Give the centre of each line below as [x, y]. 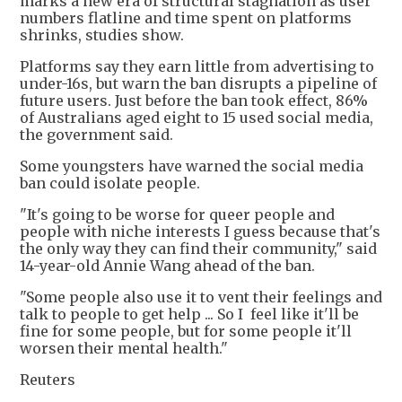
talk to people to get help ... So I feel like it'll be [189, 315]
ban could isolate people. [110, 184]
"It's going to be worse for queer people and [177, 215]
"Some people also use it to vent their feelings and [201, 297]
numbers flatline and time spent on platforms [186, 18]
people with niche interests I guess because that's [200, 232]
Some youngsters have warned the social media [192, 166]
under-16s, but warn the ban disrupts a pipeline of [198, 84]
